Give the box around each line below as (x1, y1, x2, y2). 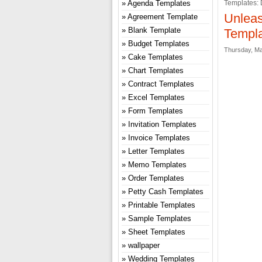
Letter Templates (128, 146, 185, 156)
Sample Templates (128, 213, 191, 223)
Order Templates (128, 173, 184, 182)
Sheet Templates (128, 227, 185, 236)
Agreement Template (127, 12, 198, 21)
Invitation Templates (128, 119, 196, 129)
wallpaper (128, 240, 160, 250)
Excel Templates (128, 92, 185, 102)
